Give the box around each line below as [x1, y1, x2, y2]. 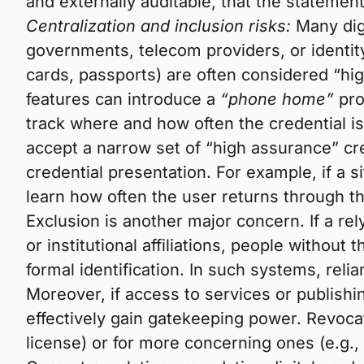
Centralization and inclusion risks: [26, 16, 291, 36]
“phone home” [220, 89, 334, 109]
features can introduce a [26, 89, 220, 109]
